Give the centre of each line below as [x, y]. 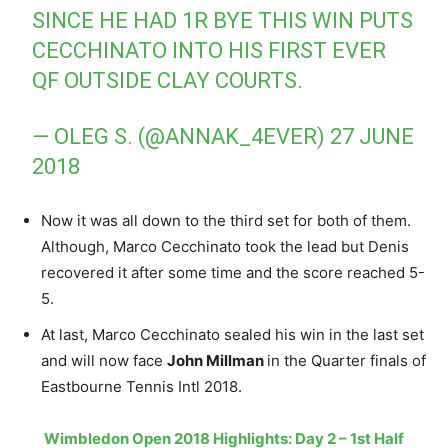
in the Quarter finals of [346, 360]
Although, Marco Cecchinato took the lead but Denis [225, 246]
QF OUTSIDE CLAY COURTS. [168, 80]
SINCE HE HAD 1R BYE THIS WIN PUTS [223, 20]
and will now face [104, 360]
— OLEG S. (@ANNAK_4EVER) [181, 136]
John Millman [217, 360]
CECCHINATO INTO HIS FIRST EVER [209, 50]
